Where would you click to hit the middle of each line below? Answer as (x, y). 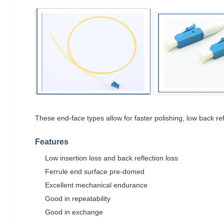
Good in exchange (74, 212)
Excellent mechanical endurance (96, 185)
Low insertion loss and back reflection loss (111, 158)
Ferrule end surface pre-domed (95, 171)
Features (52, 141)
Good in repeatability (78, 198)
